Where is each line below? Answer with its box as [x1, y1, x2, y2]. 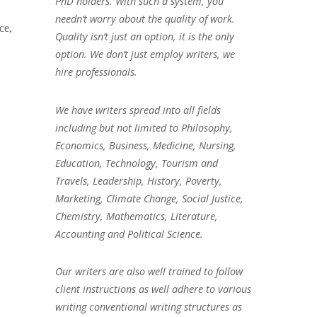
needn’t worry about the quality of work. [54, 11, 235, 25]
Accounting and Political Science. [54, 226, 203, 241]
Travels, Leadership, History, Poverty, [54, 173, 222, 188]
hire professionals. [54, 64, 137, 79]
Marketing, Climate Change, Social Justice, [54, 191, 243, 205]
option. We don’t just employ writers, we [54, 47, 235, 61]
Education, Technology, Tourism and [54, 156, 218, 170]
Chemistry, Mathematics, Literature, [54, 209, 218, 223]
